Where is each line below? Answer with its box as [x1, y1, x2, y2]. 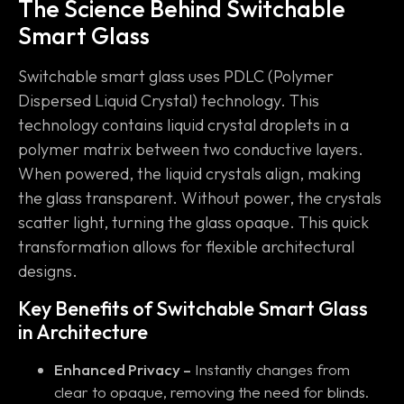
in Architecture [18, 318, 148, 344]
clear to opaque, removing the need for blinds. [54, 381, 369, 401]
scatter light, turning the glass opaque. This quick [18, 212, 369, 234]
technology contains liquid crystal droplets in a [18, 115, 349, 136]
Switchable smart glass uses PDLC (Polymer [18, 66, 334, 87]
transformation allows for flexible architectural [18, 236, 354, 258]
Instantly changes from [191, 359, 350, 379]
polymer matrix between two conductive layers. [18, 139, 363, 161]
